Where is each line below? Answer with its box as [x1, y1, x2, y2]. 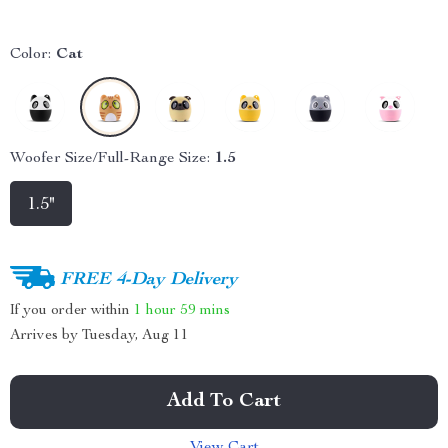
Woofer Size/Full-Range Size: [10, 151, 210, 167]
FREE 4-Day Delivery [60, 270, 238, 289]
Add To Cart [167, 392, 281, 412]
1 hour [134, 302, 176, 318]
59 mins [180, 302, 230, 318]
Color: [10, 47, 51, 63]
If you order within [10, 302, 134, 318]
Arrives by [10, 328, 82, 343]
